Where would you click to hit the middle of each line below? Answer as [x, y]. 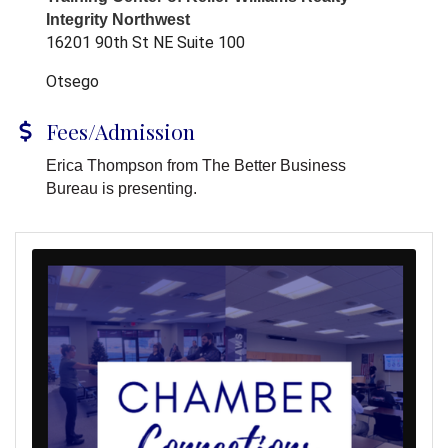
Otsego [72, 82]
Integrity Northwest [120, 20]
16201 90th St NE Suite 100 [145, 43]
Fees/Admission [120, 131]
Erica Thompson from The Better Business [196, 166]
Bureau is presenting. [121, 189]
